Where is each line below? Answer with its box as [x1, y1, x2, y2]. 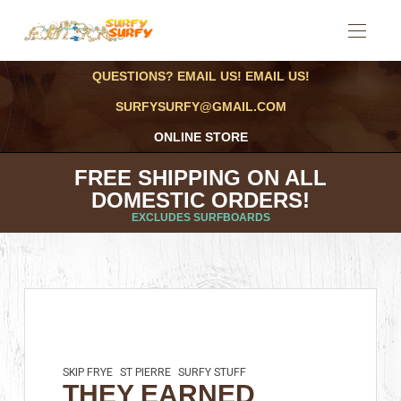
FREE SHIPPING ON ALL [74, 166, 327, 190]
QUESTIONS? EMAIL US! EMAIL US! [91, 69, 310, 83]
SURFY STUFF [178, 364, 247, 380]
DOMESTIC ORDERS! [91, 188, 310, 212]
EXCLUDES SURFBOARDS [131, 211, 270, 224]
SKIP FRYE [63, 364, 114, 380]
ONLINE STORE [153, 130, 248, 144]
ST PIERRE [120, 364, 172, 380]
